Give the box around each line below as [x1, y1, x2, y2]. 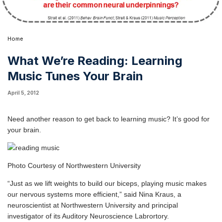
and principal [136, 201, 178, 209]
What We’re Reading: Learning [7, 54, 182, 68]
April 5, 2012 [7, 90, 39, 96]
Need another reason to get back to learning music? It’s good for [7, 115, 210, 123]
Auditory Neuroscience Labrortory [62, 212, 167, 220]
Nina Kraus [139, 190, 173, 198]
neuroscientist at [7, 201, 61, 209]
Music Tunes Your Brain [7, 69, 143, 83]
